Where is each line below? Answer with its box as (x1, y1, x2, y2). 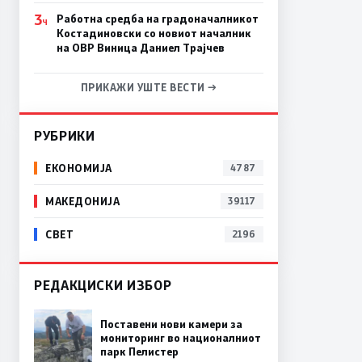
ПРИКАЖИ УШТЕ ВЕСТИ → (80, 80, 217, 94)
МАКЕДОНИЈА (45, 194, 120, 208)
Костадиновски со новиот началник (56, 25, 251, 40)
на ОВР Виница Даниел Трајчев (56, 40, 225, 55)
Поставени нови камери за (100, 317, 242, 332)
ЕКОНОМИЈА (45, 161, 112, 175)
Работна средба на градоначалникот (56, 11, 259, 26)
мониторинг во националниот (100, 330, 261, 346)
